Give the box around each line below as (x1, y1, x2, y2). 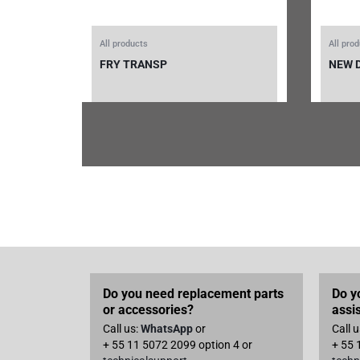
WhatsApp (141, 321, 193, 335)
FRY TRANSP (100, 57, 167, 71)
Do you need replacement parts (103, 285, 284, 301)
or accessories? (103, 301, 194, 317)
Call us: (103, 321, 141, 335)
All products (100, 38, 148, 49)
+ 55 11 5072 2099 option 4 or (103, 337, 252, 351)
